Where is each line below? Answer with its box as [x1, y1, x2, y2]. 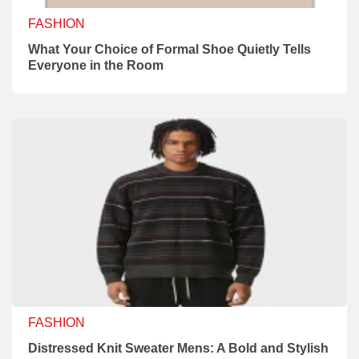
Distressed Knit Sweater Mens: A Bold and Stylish [28, 341, 329, 355]
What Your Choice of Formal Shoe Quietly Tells [28, 42, 311, 56]
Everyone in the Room [28, 58, 163, 72]
